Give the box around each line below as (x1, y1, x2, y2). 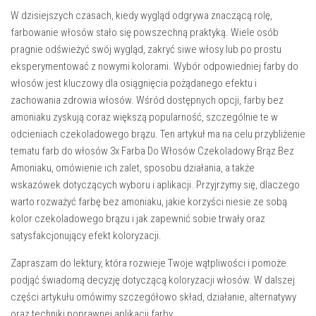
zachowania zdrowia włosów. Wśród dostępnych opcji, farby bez (11, 94, 284, 107)
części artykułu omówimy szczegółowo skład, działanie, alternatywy (11, 291, 296, 304)
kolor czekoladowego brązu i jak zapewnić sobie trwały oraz (11, 212, 265, 226)
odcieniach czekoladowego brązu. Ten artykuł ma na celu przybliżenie (11, 128, 305, 141)
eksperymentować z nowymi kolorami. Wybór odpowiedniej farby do (11, 60, 298, 73)
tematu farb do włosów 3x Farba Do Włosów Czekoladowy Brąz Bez (11, 145, 294, 158)
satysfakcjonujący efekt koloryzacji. (11, 229, 162, 243)
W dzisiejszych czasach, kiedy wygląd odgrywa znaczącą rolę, (11, 9, 272, 23)
